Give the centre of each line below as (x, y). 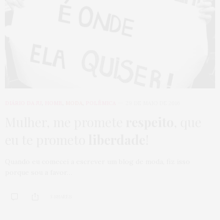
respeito (150, 122)
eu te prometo (47, 140)
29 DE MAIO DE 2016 (153, 103)
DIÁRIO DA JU (23, 103)
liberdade (117, 140)
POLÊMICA (101, 103)
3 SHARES (61, 196)
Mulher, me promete (65, 122)
